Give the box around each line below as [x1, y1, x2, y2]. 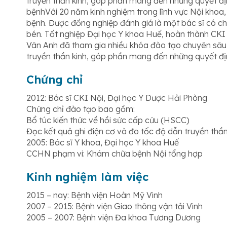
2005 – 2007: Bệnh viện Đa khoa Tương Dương [26, 212, 201, 222]
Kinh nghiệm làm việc [26, 170, 148, 184]
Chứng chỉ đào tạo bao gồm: [26, 104, 135, 114]
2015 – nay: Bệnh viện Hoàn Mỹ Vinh [26, 190, 163, 200]
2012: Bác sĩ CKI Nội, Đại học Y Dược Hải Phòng [26, 93, 207, 103]
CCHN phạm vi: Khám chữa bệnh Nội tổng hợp [26, 148, 203, 159]
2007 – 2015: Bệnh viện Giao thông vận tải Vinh [26, 201, 203, 211]
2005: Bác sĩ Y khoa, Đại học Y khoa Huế [26, 137, 179, 147]
